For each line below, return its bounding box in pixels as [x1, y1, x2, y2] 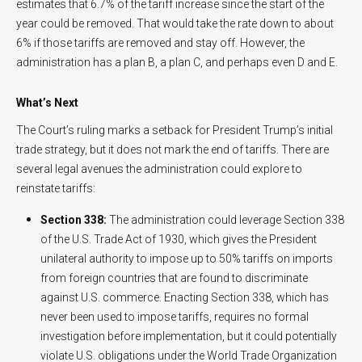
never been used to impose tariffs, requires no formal [40, 309, 309, 323]
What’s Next [16, 95, 78, 109]
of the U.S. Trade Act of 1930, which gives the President [40, 232, 317, 246]
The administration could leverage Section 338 [107, 213, 344, 226]
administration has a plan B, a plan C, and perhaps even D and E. [16, 55, 338, 69]
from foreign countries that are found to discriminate [40, 271, 308, 284]
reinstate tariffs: [16, 181, 95, 195]
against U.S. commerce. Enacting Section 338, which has [40, 290, 329, 304]
